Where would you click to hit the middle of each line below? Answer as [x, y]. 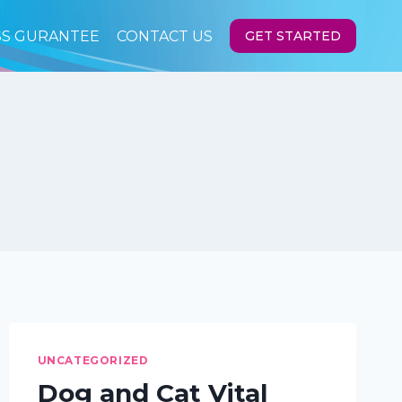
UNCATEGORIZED [93, 360]
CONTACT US [164, 36]
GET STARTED [293, 36]
